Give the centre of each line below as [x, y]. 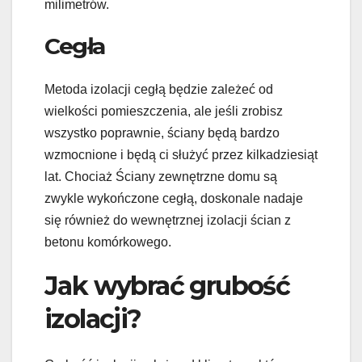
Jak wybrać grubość [167, 286]
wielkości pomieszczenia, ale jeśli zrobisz [164, 112]
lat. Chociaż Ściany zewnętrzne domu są [161, 177]
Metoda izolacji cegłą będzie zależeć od [159, 90]
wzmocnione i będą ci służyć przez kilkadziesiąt [181, 155]
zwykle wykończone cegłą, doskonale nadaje [174, 199]
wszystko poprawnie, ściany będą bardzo [162, 133]
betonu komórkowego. [108, 242]
